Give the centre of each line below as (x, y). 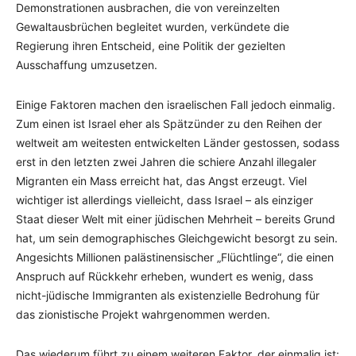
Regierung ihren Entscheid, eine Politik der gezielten (151, 46)
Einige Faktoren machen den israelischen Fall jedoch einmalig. (176, 104)
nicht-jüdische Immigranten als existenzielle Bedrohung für (168, 295)
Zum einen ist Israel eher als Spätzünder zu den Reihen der (169, 124)
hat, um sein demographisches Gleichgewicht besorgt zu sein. (177, 238)
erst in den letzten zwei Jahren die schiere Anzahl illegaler (166, 162)
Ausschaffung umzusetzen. (87, 65)
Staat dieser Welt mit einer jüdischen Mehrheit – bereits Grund (176, 219)
